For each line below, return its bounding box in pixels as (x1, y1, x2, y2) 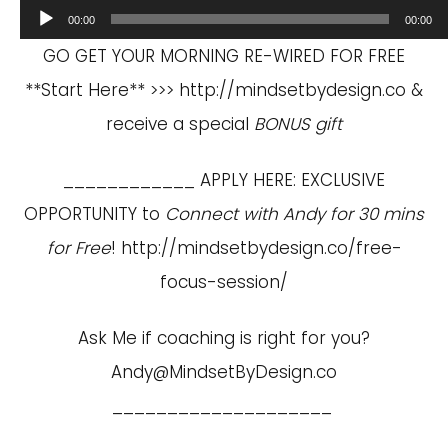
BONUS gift (254, 112, 342, 136)
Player (19, 37, 71, 61)
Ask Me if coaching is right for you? (78, 326, 370, 350)
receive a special (106, 112, 254, 136)
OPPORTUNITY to (24, 202, 165, 226)
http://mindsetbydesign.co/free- (120, 236, 402, 260)
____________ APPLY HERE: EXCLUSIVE (63, 168, 385, 192)
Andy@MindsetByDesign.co (111, 360, 337, 384)
